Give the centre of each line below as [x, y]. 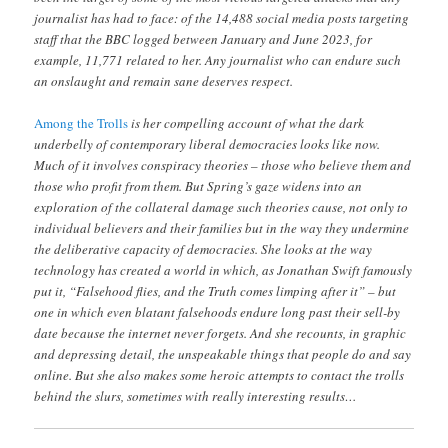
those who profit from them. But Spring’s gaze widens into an [198, 185]
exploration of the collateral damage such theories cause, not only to [221, 206]
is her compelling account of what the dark [246, 122]
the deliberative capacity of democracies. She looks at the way [203, 248]
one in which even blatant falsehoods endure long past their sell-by [217, 311]
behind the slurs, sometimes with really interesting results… [196, 395]
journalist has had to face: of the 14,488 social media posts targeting [222, 17]
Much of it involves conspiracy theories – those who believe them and [223, 164]
